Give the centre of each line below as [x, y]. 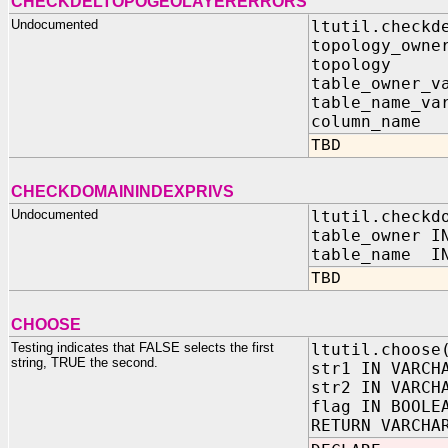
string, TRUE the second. [84, 362]
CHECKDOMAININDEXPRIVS [122, 191]
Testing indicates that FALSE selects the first [142, 347]
